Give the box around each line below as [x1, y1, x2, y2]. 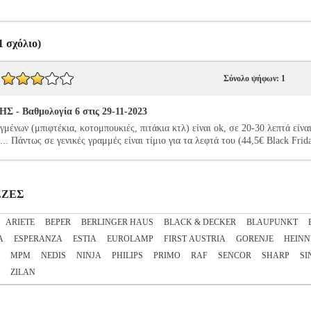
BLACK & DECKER [164, 217, 236, 227]
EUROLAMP [107, 234, 153, 244]
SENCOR [218, 251, 251, 260]
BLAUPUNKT [246, 217, 298, 227]
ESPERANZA [14, 234, 62, 244]
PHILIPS [112, 251, 143, 260]
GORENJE [236, 234, 274, 244]
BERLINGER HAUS [81, 217, 153, 227]
